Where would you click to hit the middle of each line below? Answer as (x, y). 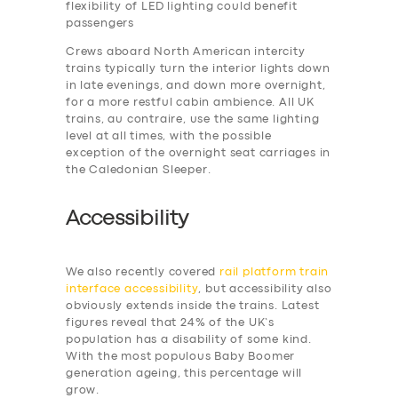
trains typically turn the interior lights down (198, 69)
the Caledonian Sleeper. (139, 171)
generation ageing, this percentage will (184, 373)
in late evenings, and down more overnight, (196, 86)
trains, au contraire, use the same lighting (193, 120)
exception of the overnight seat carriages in (199, 154)
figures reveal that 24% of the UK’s (171, 322)
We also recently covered (143, 272)
